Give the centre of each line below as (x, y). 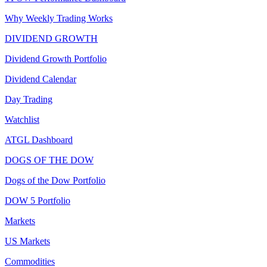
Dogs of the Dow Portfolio (55, 181)
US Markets (27, 241)
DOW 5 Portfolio (38, 201)
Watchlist (22, 120)
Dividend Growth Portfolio (56, 59)
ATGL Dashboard (39, 140)
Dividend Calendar (41, 79)
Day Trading (29, 100)
